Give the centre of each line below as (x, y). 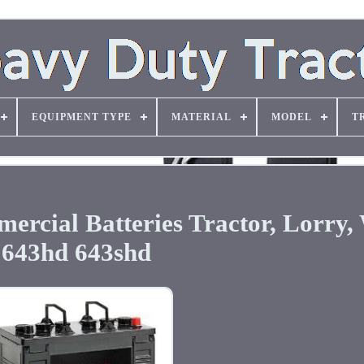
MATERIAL (201, 117)
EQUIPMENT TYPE (81, 117)
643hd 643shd (77, 252)
